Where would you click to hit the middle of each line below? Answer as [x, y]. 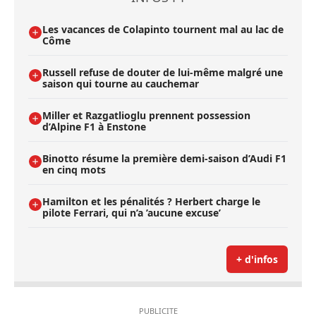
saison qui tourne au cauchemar [121, 83]
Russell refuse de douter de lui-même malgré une [163, 72]
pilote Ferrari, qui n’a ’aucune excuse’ [132, 212]
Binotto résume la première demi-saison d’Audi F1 [164, 158]
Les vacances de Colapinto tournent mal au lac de [163, 29]
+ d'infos [257, 259]
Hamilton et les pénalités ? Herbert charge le [151, 201]
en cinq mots [74, 169]
